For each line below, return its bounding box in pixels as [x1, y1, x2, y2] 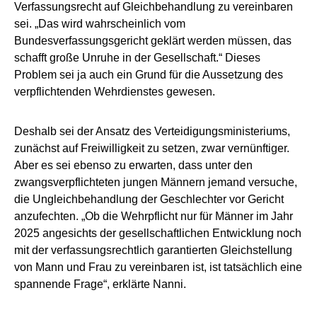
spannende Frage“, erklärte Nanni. [14, 278, 186, 291]
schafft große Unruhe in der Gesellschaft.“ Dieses [14, 52, 260, 64]
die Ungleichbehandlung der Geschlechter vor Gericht [14, 193, 284, 206]
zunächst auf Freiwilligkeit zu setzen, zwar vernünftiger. [14, 142, 289, 155]
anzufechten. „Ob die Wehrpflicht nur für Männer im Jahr [14, 210, 293, 223]
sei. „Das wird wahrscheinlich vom [14, 18, 185, 30]
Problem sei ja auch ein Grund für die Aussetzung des [14, 69, 283, 81]
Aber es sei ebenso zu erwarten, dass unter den [14, 159, 253, 172]
